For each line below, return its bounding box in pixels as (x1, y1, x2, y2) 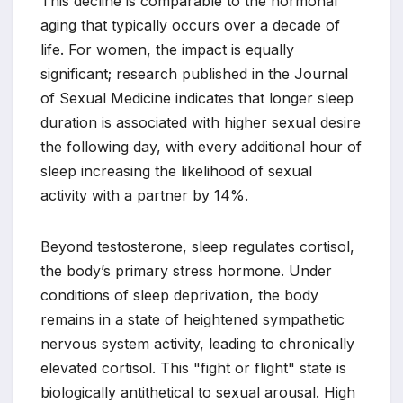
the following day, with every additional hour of (40, 138, 362, 157)
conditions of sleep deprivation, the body (40, 286, 318, 305)
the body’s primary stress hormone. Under (40, 262, 332, 281)
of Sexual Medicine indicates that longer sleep (40, 89, 354, 108)
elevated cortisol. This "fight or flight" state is (40, 359, 346, 378)
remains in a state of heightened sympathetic (40, 310, 345, 329)
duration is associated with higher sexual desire (40, 113, 361, 132)
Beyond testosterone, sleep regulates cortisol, (40, 237, 354, 256)
